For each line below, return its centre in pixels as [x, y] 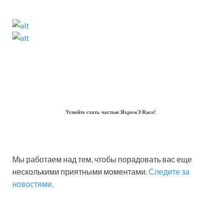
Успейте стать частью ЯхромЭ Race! [110, 112]
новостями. [33, 184]
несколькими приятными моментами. [80, 171]
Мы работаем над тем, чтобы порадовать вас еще [102, 159]
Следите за [169, 171]
